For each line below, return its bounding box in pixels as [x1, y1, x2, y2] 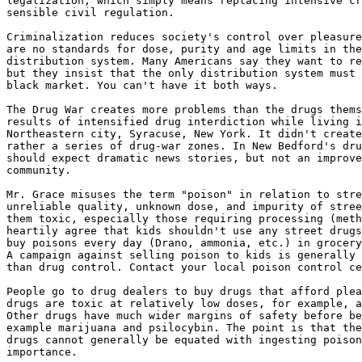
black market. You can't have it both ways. [6, 79, 278, 91]
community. [6, 164, 71, 176]
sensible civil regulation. [6, 6, 175, 19]
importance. [6, 346, 78, 358]
